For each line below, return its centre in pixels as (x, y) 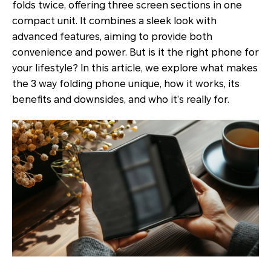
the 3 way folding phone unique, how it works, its (126, 84)
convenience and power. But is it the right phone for (135, 52)
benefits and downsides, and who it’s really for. (121, 100)
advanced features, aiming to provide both (112, 37)
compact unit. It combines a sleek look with (114, 21)
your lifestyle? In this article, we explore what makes (135, 68)
